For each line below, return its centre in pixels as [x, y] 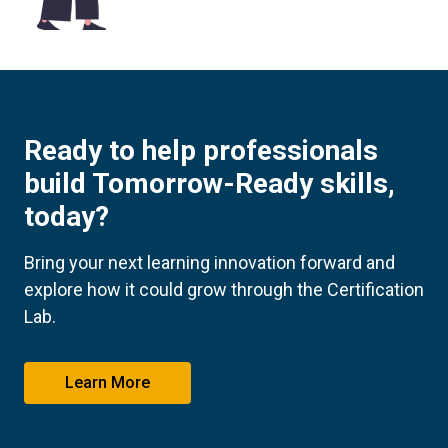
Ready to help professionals [201, 151]
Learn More [107, 383]
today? [66, 217]
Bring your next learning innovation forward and [209, 263]
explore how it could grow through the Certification [224, 290]
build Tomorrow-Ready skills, [209, 184]
